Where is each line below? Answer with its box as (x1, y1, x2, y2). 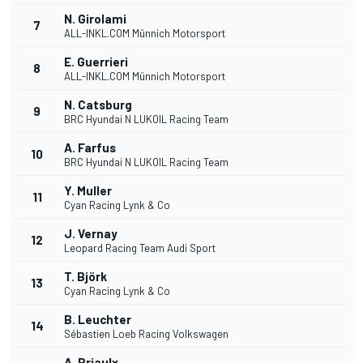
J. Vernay (64, 226, 117, 241)
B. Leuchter (64, 312, 131, 327)
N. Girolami (64, 11, 126, 27)
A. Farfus (64, 140, 116, 156)
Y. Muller (64, 183, 112, 199)
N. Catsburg (64, 97, 132, 113)
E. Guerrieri (64, 54, 128, 70)
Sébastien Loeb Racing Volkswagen (64, 327, 228, 341)
